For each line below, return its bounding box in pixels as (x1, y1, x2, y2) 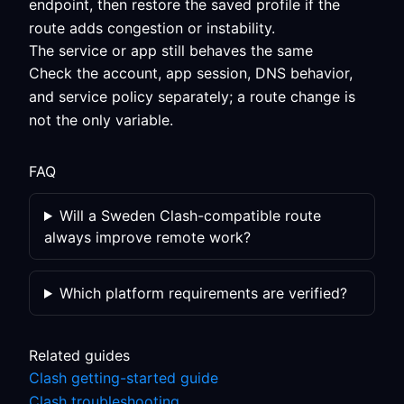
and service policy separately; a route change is (29, 87, 355, 106)
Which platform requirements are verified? (59, 284, 347, 302)
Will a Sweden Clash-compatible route (59, 207, 321, 225)
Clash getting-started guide (29, 369, 218, 387)
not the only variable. (29, 111, 173, 129)
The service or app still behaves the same (29, 41, 313, 60)
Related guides (29, 346, 130, 364)
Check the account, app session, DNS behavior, (29, 64, 353, 82)
